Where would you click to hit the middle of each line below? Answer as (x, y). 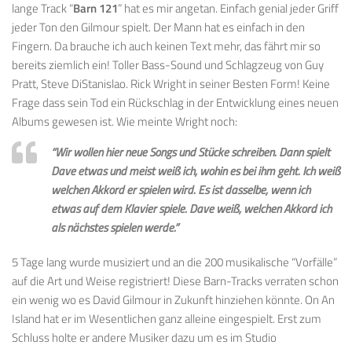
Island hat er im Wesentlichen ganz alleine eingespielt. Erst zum (167, 319)
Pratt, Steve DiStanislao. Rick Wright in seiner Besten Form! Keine (171, 84)
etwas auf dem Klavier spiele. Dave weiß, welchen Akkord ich (191, 209)
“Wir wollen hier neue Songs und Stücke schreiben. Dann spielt (191, 152)
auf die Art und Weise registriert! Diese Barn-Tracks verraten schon (175, 281)
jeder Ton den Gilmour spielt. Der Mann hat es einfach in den (158, 27)
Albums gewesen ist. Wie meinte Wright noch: (125, 122)
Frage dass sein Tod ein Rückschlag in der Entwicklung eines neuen (175, 103)
